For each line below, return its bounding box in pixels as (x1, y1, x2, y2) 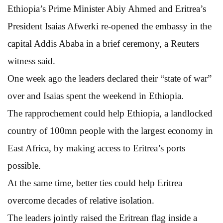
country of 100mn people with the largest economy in (7, 125, 213, 136)
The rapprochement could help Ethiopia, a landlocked (7, 108, 213, 118)
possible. (7, 160, 41, 171)
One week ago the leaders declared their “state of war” (7, 73, 212, 84)
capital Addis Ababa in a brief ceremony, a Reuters (7, 38, 199, 49)
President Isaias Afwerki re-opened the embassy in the (7, 20, 212, 31)
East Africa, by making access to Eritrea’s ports (7, 142, 185, 153)
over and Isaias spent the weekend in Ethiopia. (7, 90, 184, 101)
